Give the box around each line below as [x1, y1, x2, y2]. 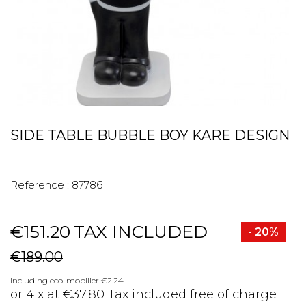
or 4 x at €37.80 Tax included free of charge [10, 287, 277, 302]
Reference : [10, 178, 69, 191]
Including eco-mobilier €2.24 [10, 275, 124, 286]
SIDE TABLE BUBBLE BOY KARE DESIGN [10, 127, 290, 143]
